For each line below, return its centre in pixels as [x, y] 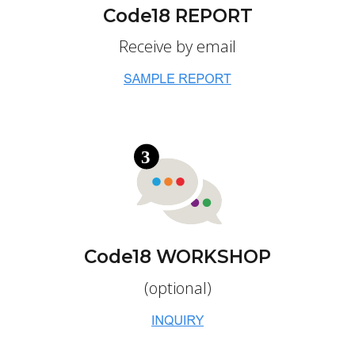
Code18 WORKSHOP [177, 257]
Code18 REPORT [177, 15]
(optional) [177, 288]
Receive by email [177, 47]
